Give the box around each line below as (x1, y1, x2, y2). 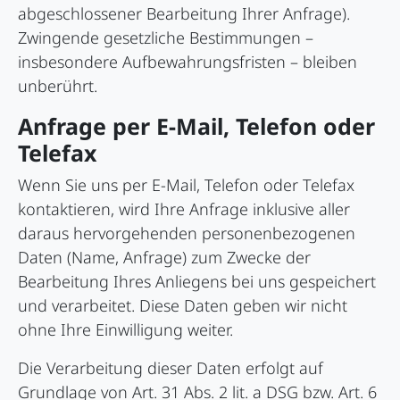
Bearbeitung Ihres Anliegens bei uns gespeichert (18, 271, 376, 293)
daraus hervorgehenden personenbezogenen (18, 222, 355, 245)
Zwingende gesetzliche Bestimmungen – (18, 27, 313, 49)
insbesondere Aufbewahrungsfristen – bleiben (18, 51, 357, 73)
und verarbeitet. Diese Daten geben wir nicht (18, 295, 347, 317)
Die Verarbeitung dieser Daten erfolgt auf (18, 357, 323, 379)
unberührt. (18, 75, 97, 97)
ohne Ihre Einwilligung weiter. (18, 319, 233, 341)
